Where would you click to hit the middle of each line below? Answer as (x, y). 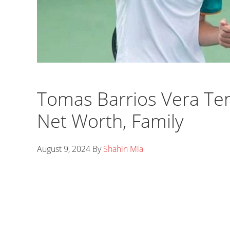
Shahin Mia (123, 149)
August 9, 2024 (64, 149)
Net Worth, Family (110, 121)
